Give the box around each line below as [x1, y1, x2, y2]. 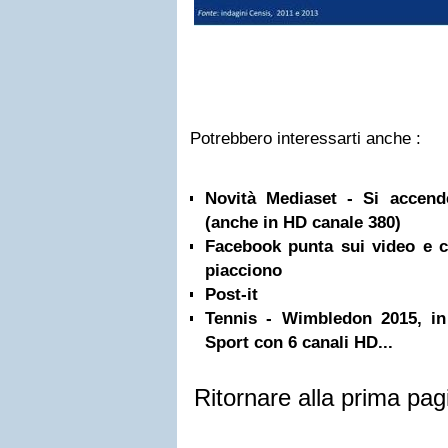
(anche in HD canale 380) [205, 213, 401, 232]
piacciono [205, 261, 282, 280]
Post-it [205, 285, 258, 304]
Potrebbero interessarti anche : [190, 129, 421, 148]
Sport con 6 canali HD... [205, 333, 393, 352]
